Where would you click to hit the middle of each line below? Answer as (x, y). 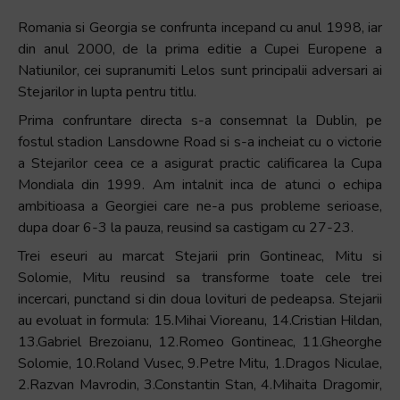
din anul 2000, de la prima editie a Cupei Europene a (200, 49)
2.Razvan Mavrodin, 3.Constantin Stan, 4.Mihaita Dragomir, (200, 385)
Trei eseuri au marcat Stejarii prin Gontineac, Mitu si (200, 256)
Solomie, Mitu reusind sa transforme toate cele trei (200, 278)
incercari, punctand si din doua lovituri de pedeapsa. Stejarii (200, 299)
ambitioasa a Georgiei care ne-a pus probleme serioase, (200, 206)
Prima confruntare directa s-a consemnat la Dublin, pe (200, 121)
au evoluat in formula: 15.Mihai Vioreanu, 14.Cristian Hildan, (200, 321)
